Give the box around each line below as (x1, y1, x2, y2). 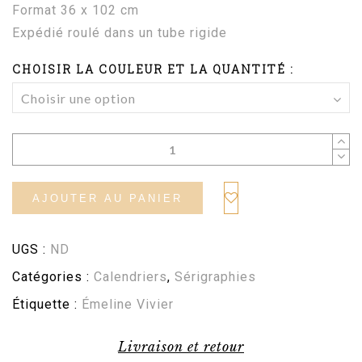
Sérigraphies (175, 269, 256, 285)
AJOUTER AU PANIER (32, 192, 183, 204)
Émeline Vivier (82, 297, 174, 313)
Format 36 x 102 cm (12, 2, 139, 19)
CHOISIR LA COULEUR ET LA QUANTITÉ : (12, 61, 294, 78)
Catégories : (12, 269, 94, 285)
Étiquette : (12, 297, 82, 313)
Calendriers (94, 269, 167, 285)
